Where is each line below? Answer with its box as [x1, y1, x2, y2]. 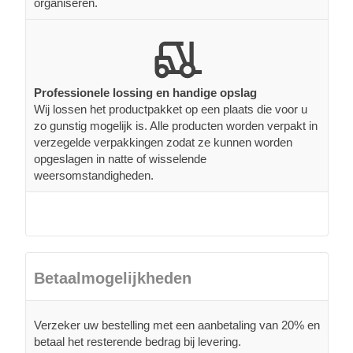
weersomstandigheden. [34, 168, 154, 182]
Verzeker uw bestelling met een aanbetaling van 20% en [34, 318, 320, 332]
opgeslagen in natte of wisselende [34, 151, 206, 165]
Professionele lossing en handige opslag [34, 85, 257, 99]
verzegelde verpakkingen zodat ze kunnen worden [34, 135, 292, 149]
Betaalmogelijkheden [34, 269, 191, 287]
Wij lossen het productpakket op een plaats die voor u [34, 102, 307, 116]
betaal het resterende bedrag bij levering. [34, 334, 241, 348]
